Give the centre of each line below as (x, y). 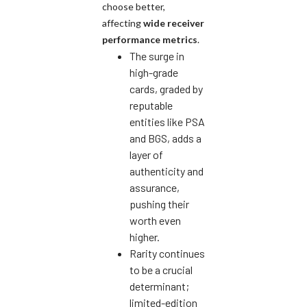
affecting (123, 23)
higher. (145, 236)
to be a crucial (161, 269)
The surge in (157, 56)
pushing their (159, 204)
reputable (151, 105)
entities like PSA (167, 121)
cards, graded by (166, 88)
